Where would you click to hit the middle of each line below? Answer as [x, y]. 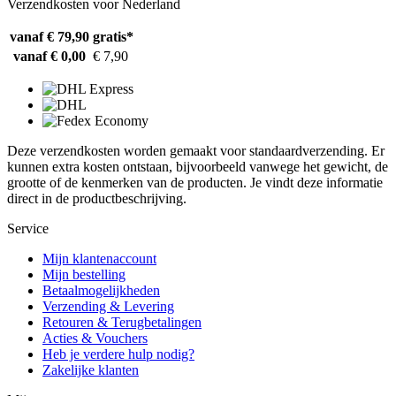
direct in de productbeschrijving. [97, 199]
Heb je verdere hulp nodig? [118, 354]
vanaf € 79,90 [49, 37]
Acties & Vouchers [95, 339]
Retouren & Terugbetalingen [122, 323]
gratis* [113, 37]
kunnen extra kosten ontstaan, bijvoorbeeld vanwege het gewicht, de [198, 167]
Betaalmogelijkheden [101, 291]
